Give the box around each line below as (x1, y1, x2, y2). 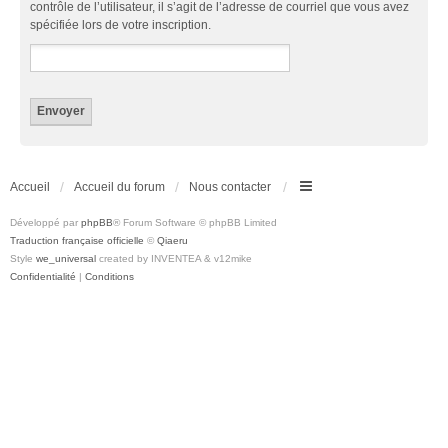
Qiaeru (157, 234, 188, 246)
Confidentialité (10, 270, 76, 282)
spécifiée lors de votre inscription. (30, 17, 211, 32)
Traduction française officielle (10, 234, 144, 246)
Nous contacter (189, 179, 271, 194)
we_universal (36, 252, 96, 264)
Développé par (10, 216, 81, 228)
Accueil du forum (74, 179, 165, 194)
